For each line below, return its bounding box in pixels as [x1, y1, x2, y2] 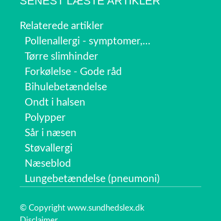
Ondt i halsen [25, 97, 85, 108]
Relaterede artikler [20, 21, 104, 32]
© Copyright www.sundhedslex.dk [20, 204, 145, 213]
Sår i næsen [25, 128, 76, 139]
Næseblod [25, 158, 71, 169]
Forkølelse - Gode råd [25, 67, 122, 77]
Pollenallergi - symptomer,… [25, 36, 150, 47]
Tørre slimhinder [25, 51, 98, 62]
